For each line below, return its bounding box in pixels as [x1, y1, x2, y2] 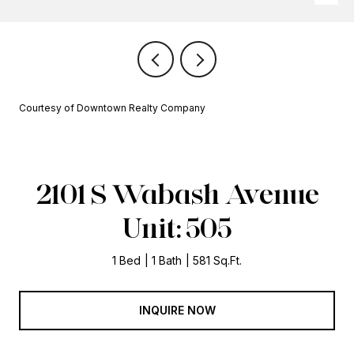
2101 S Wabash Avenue [35, 176, 319, 211]
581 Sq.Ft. [193, 254, 242, 267]
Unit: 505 [122, 210, 232, 245]
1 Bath [152, 254, 182, 267]
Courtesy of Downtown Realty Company [19, 102, 205, 114]
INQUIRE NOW [138, 303, 216, 317]
